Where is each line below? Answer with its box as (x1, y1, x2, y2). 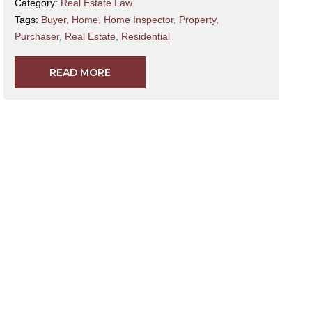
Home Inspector (104, 14, 174, 26)
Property (179, 14, 217, 26)
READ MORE (49, 66, 111, 79)
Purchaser (15, 31, 60, 42)
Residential (121, 31, 171, 42)
